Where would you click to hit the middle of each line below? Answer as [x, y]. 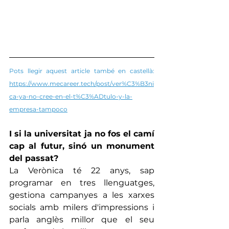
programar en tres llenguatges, [82, 182]
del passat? [34, 158]
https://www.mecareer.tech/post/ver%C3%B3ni [82, 83]
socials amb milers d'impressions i [82, 207]
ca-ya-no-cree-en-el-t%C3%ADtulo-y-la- [71, 96]
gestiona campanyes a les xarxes [82, 195]
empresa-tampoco [38, 109]
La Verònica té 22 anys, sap [82, 170]
